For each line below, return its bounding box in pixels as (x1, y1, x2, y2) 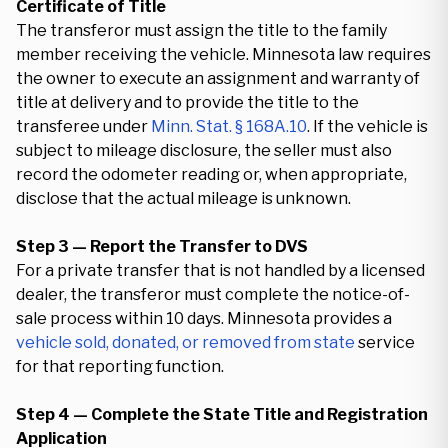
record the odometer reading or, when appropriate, (16, 165, 407, 184)
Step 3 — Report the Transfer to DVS (16, 237, 308, 256)
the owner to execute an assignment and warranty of (16, 69, 420, 88)
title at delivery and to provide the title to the (16, 93, 359, 112)
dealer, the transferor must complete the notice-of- (16, 285, 410, 304)
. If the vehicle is (307, 117, 428, 136)
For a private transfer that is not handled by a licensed (16, 261, 425, 280)
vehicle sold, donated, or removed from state (16, 333, 355, 352)
